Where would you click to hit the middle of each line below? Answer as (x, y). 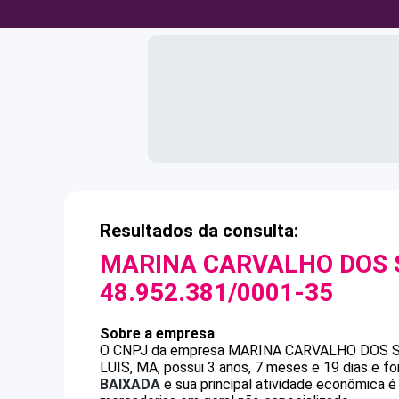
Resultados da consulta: (199, 231)
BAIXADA (130, 384)
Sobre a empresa (157, 334)
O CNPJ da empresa (164, 350)
